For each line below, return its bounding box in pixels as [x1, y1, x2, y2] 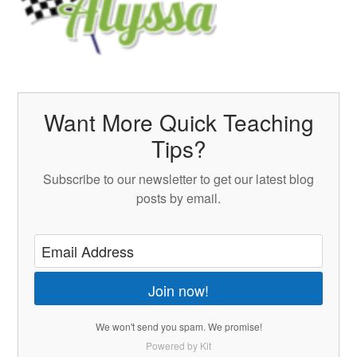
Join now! [148, 279, 209, 300]
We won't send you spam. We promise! [95, 319, 262, 333]
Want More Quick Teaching [43, 105, 314, 138]
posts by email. [136, 188, 221, 207]
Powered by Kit [146, 338, 211, 352]
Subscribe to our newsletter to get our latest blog [43, 169, 314, 188]
